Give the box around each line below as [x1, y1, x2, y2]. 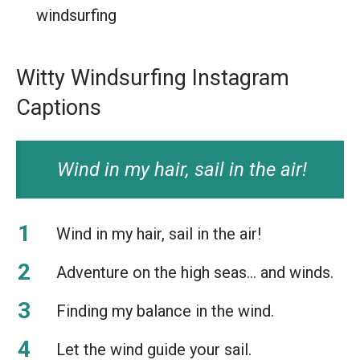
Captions [16, 94, 101, 121]
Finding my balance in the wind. [56, 301, 274, 321]
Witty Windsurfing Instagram [16, 64, 289, 91]
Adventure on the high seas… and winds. [56, 262, 333, 282]
